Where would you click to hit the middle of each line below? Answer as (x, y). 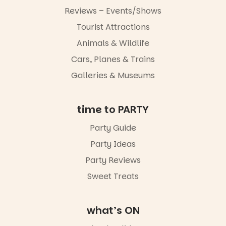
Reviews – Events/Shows (113, 11)
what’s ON (113, 211)
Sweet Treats (113, 177)
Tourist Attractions (113, 27)
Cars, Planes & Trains (113, 60)
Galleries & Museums (113, 76)
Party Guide (113, 128)
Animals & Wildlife (113, 43)
